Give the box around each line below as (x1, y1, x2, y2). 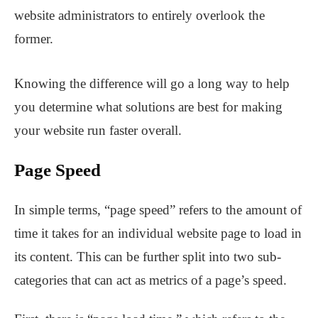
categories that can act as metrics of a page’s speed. (14, 273, 287, 288)
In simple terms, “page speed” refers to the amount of (14, 202, 302, 218)
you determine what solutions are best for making (14, 99, 283, 115)
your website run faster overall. (14, 123, 182, 138)
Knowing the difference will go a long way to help (14, 76, 290, 92)
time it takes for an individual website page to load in (14, 226, 302, 241)
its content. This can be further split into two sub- (14, 249, 281, 265)
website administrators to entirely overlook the (14, 8, 265, 23)
